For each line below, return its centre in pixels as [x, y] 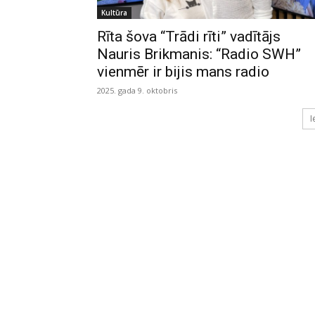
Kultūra [114, 12]
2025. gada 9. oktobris [137, 90]
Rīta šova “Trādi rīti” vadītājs [189, 36]
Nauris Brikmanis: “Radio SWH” [199, 54]
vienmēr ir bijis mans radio [183, 71]
